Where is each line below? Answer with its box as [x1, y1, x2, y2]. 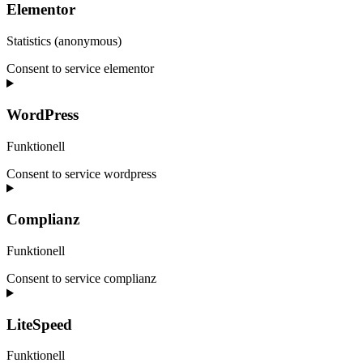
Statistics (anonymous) [6, 34, 122, 49]
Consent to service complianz [6, 271, 156, 286]
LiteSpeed [6, 315, 72, 333]
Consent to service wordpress [6, 166, 156, 181]
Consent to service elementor [6, 62, 154, 76]
